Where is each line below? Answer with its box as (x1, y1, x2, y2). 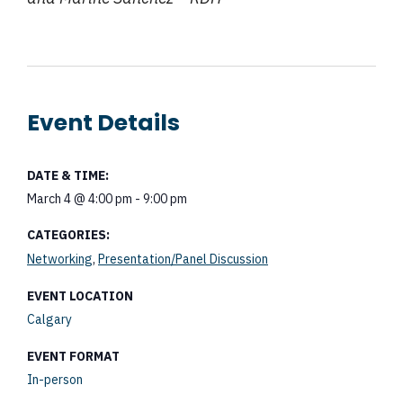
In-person (27, 372, 83, 388)
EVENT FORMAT (27, 348, 120, 364)
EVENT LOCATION (27, 288, 133, 304)
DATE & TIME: (27, 167, 109, 184)
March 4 (27, 191, 71, 207)
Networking (27, 251, 93, 267)
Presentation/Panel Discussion (98, 251, 268, 267)
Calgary (27, 311, 72, 327)
